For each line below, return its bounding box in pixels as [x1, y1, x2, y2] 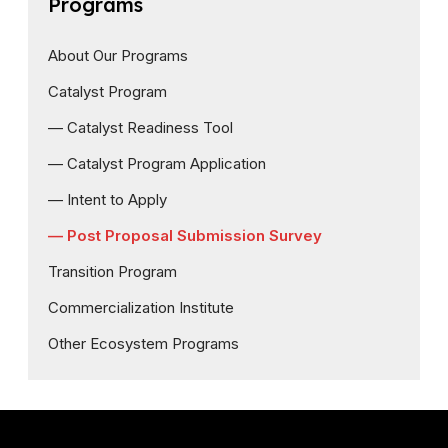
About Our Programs [48, 46, 188, 65]
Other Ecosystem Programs [48, 334, 239, 353]
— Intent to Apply [48, 190, 167, 209]
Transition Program [48, 262, 177, 281]
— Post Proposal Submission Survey [48, 226, 322, 245]
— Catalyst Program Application [48, 154, 266, 173]
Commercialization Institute [48, 298, 234, 317]
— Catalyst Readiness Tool [48, 118, 233, 137]
